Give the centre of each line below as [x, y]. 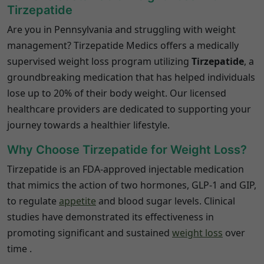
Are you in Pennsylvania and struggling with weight [121, 29]
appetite [77, 201]
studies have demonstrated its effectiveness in [110, 217]
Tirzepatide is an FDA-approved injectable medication [126, 169]
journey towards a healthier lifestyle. [88, 125]
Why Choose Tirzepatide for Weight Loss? [127, 150]
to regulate [33, 201]
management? [39, 45]
